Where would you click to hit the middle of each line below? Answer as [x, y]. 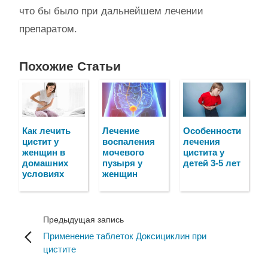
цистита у [203, 152]
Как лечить [46, 130]
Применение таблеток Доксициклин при [125, 236]
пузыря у [123, 163]
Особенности [212, 130]
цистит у [40, 141]
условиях [43, 173]
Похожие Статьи [70, 66]
